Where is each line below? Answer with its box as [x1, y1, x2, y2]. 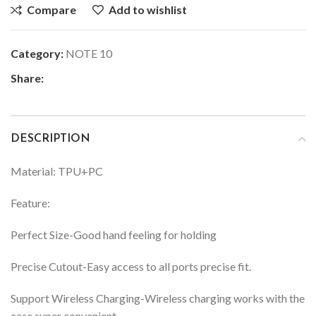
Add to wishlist [109, 2, 188, 16]
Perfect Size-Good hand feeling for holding [11, 227, 217, 241]
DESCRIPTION [11, 133, 90, 145]
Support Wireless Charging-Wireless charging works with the [11, 291, 305, 305]
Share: [11, 71, 44, 85]
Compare [27, 2, 77, 16]
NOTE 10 [66, 46, 112, 60]
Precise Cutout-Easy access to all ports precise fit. [11, 259, 251, 273]
